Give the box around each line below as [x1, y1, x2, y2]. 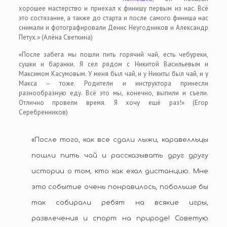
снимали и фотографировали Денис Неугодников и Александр [18, 23, 209, 32]
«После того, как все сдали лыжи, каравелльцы [31, 136, 209, 143]
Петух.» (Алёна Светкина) [18, 33, 93, 42]
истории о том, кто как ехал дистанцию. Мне [31, 168, 209, 175]
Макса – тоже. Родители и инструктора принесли [18, 79, 209, 88]
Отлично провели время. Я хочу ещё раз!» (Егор [18, 98, 209, 107]
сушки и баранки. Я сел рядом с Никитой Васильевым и [18, 60, 209, 68]
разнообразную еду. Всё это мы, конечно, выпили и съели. [18, 89, 209, 97]
